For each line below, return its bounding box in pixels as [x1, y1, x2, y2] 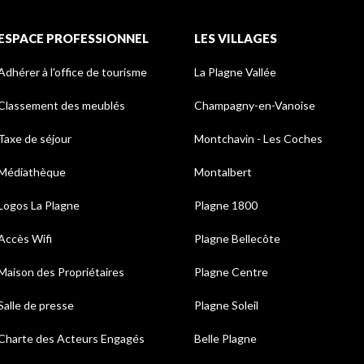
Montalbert [194, 165, 252, 180]
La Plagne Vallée [194, 65, 276, 80]
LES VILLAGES [194, 31, 277, 46]
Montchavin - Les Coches [194, 132, 323, 146]
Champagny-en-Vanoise [194, 98, 315, 113]
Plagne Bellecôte [194, 232, 280, 246]
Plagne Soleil [194, 298, 258, 313]
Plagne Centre [194, 265, 268, 279]
